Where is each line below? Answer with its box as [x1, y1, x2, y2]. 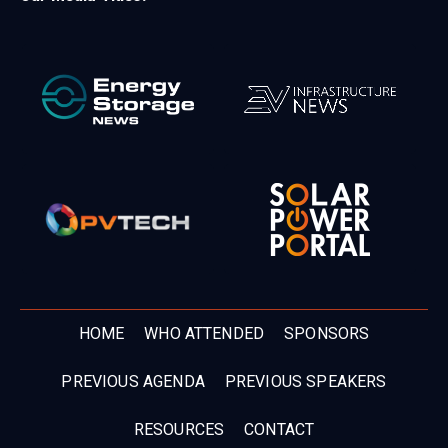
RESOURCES [133, 420, 225, 440]
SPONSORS [284, 324, 370, 344]
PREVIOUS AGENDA [61, 372, 205, 392]
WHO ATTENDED [144, 324, 265, 344]
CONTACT [244, 420, 315, 440]
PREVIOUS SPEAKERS [224, 372, 387, 392]
